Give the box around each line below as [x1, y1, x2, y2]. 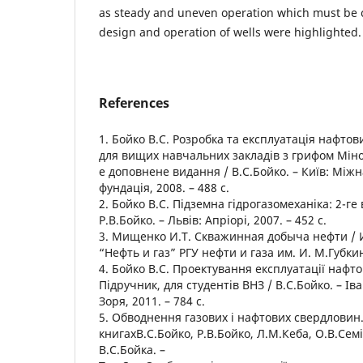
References [99, 93, 169, 112]
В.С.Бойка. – [99, 341, 165, 357]
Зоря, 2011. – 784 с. [99, 293, 205, 309]
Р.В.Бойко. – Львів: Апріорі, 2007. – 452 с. [99, 211, 327, 228]
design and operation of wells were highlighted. [99, 23, 361, 40]
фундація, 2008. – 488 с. [99, 179, 229, 195]
